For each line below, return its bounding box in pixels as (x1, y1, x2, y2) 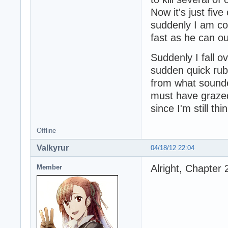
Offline (37, 126, 56, 134)
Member (37, 163, 62, 171)
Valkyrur (37, 143, 69, 152)
